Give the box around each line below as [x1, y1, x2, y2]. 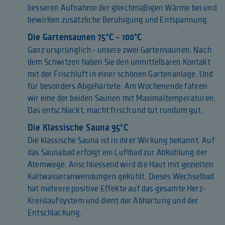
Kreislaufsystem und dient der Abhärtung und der [28, 195, 199, 206]
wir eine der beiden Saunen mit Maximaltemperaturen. [28, 92, 216, 104]
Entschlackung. [28, 207, 82, 218]
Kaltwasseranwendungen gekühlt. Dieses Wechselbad [28, 171, 214, 182]
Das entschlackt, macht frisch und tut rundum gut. [28, 104, 203, 116]
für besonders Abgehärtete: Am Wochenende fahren [28, 80, 208, 92]
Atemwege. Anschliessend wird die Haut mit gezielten [28, 159, 214, 170]
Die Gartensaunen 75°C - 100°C [28, 31, 143, 44]
